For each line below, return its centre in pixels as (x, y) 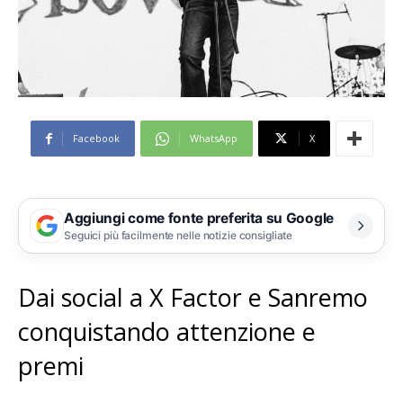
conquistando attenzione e (167, 332)
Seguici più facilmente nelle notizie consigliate (179, 235)
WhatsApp (213, 139)
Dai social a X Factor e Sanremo (193, 298)
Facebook (96, 139)
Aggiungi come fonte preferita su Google (199, 218)
